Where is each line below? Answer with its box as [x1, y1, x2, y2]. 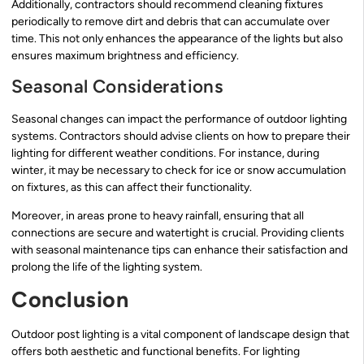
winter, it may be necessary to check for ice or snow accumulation [11, 162, 346, 177]
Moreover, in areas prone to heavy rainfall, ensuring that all [11, 209, 304, 223]
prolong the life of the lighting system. [11, 260, 202, 275]
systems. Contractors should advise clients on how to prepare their [11, 128, 350, 143]
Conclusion [11, 286, 129, 314]
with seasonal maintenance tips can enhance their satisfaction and [11, 243, 348, 258]
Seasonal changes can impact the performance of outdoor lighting [11, 111, 347, 126]
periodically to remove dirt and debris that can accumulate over [11, 15, 330, 29]
